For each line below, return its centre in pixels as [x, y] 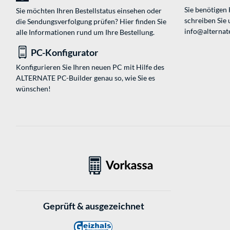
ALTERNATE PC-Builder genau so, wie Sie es [85, 78]
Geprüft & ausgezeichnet [93, 206]
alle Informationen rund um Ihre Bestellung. [85, 32]
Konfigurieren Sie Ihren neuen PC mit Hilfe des [90, 67]
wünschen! [33, 89]
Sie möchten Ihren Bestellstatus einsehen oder [89, 11]
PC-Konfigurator [64, 53]
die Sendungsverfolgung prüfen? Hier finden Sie [91, 22]
